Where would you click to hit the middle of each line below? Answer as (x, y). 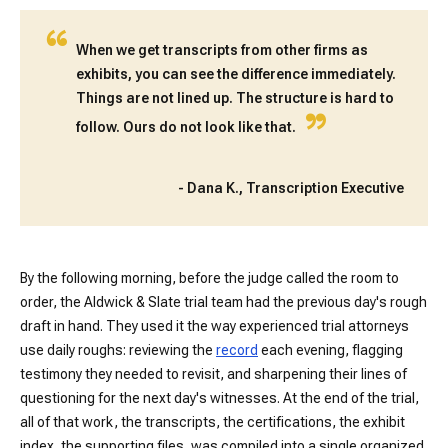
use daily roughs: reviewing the (118, 350)
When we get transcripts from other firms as (222, 50)
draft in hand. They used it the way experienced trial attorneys (214, 326)
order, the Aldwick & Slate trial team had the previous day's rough (223, 302)
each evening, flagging (330, 350)
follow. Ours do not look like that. (186, 126)
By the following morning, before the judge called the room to (209, 278)
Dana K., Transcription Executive (295, 188)
